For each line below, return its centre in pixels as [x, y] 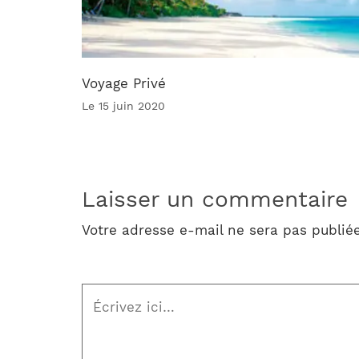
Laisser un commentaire [215, 200]
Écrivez [105, 295]
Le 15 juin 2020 [123, 106]
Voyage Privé [124, 84]
